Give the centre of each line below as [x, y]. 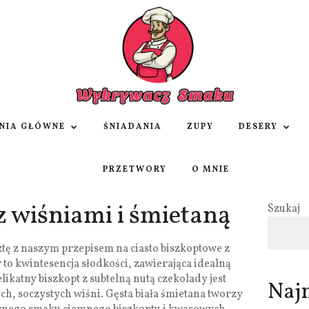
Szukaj [283, 209]
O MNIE [210, 170]
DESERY [258, 127]
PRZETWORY [134, 170]
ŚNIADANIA [133, 127]
